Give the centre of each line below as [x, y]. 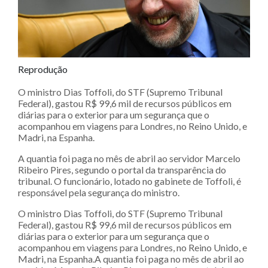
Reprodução [43, 69]
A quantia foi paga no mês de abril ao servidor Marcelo [129, 159]
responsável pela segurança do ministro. [99, 193]
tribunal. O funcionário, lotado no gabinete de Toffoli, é [130, 181]
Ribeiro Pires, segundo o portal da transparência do [122, 170]
